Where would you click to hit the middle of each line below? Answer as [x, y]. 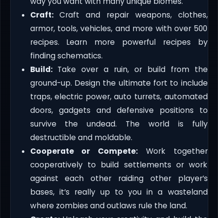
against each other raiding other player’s [119, 178]
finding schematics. [66, 55]
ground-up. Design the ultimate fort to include [119, 83]
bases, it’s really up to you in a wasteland [119, 192]
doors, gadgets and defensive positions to [119, 110]
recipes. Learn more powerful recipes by [119, 42]
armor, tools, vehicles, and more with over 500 [119, 28]
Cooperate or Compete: [84, 151]
